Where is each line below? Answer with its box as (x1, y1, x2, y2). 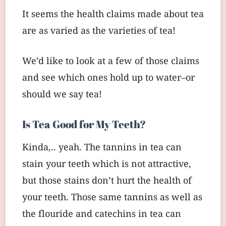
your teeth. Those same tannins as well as (22, 190, 202, 205)
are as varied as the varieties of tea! (22, 24, 176, 39)
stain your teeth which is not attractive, (22, 157, 191, 172)
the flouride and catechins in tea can (22, 207, 181, 222)
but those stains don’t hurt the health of (22, 174, 192, 189)
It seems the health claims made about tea (22, 7, 204, 22)
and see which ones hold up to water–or (22, 71, 195, 86)
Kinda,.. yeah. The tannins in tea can (22, 140, 182, 155)
